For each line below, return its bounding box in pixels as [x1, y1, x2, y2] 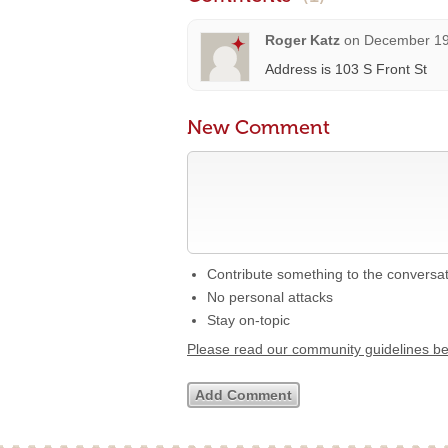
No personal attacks [207, 289, 333, 305]
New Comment [187, 115, 330, 139]
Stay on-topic [207, 312, 290, 328]
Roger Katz [265, 32, 340, 48]
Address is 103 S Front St [265, 61, 427, 77]
